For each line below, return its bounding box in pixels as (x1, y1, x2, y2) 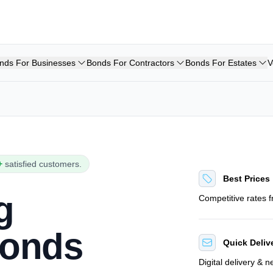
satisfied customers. (5, 159, 82, 169)
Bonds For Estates (185, 58, 257, 68)
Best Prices (223, 174, 271, 183)
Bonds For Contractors (87, 58, 174, 68)
